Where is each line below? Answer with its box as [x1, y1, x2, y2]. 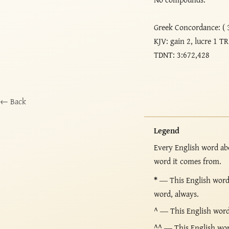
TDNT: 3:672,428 [154, 48, 210, 61]
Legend [154, 124, 180, 136]
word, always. [154, 187, 199, 200]
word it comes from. [154, 155, 222, 168]
